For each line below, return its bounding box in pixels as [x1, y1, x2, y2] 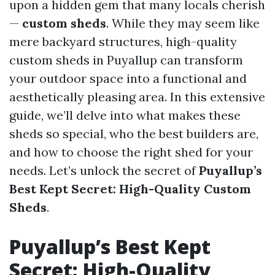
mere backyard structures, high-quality [9, 34, 237, 49]
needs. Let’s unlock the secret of [9, 163, 199, 178]
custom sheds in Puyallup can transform [9, 52, 243, 68]
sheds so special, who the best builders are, [9, 126, 258, 141]
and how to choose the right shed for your [9, 144, 253, 160]
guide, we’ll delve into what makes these [9, 107, 241, 123]
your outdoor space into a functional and [9, 71, 247, 86]
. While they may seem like [106, 15, 260, 31]
